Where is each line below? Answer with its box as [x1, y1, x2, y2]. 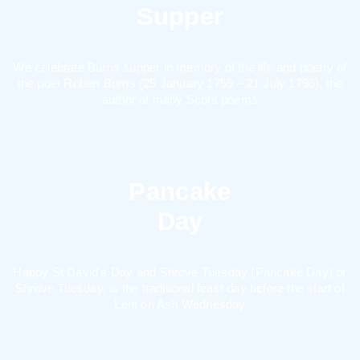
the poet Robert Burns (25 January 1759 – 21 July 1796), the [17, 76, 343, 90]
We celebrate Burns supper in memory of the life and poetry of [13, 60, 347, 74]
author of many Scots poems [101, 92, 259, 106]
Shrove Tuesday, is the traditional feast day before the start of [15, 281, 345, 295]
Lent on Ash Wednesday [114, 297, 246, 311]
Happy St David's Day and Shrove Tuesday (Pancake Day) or [13, 265, 347, 279]
